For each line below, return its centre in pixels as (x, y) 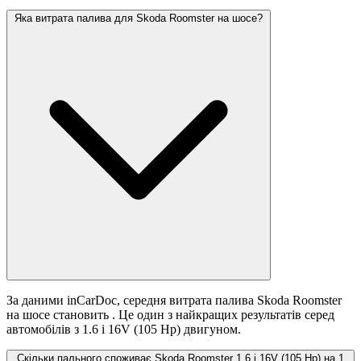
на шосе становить (59, 315)
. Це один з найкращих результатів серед (223, 315)
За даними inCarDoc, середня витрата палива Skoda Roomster (174, 301)
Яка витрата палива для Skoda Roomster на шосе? (139, 19)
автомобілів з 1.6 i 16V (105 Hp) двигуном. (124, 330)
